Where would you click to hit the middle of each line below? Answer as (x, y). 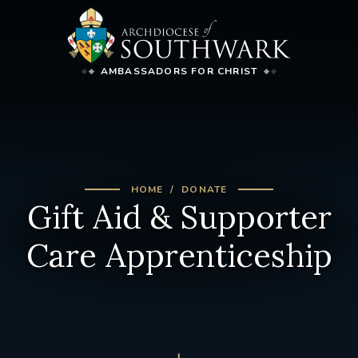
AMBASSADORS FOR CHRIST (179, 72)
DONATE (205, 189)
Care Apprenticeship (179, 255)
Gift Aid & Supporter (179, 217)
